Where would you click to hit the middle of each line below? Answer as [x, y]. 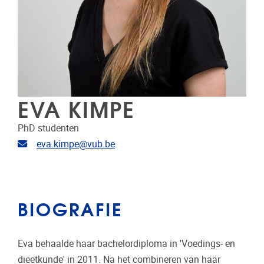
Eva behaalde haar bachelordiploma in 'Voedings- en [126, 244]
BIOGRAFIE [70, 208]
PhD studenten [48, 128]
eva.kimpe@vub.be [76, 144]
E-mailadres [51, 144]
